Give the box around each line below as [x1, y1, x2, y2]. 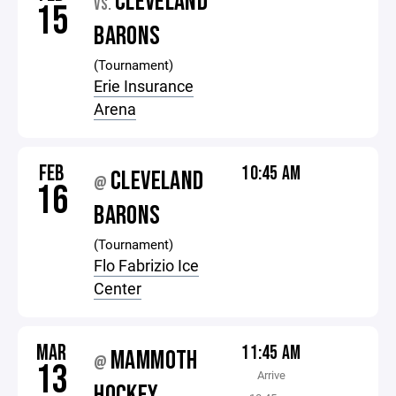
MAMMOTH [110, 345, 198, 377]
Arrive [256, 367, 286, 383]
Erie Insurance [94, 75, 194, 96]
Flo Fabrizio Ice [94, 255, 200, 276]
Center [94, 278, 142, 299]
